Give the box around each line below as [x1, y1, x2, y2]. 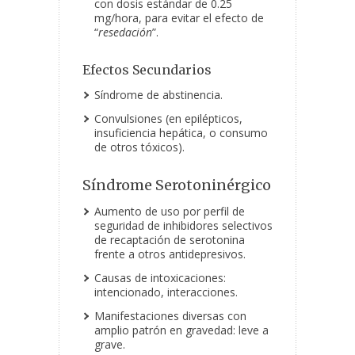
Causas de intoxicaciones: [94, 270, 226, 286]
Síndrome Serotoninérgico [82, 176, 271, 195]
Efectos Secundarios [82, 62, 212, 78]
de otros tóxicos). [94, 139, 185, 155]
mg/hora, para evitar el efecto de [94, 10, 264, 26]
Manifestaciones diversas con [94, 308, 246, 324]
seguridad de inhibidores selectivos [94, 218, 273, 234]
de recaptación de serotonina [94, 232, 245, 248]
